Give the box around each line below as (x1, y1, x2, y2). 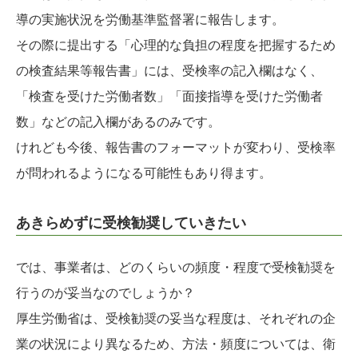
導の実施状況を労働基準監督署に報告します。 (16, 13, 284, 27)
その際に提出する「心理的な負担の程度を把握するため (16, 38, 336, 53)
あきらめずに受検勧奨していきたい (16, 215, 246, 232)
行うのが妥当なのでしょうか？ (16, 286, 195, 300)
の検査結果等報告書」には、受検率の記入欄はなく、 (16, 64, 323, 78)
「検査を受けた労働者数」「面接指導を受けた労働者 (16, 89, 323, 104)
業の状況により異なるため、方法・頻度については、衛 (16, 337, 336, 352)
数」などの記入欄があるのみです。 (16, 115, 221, 129)
